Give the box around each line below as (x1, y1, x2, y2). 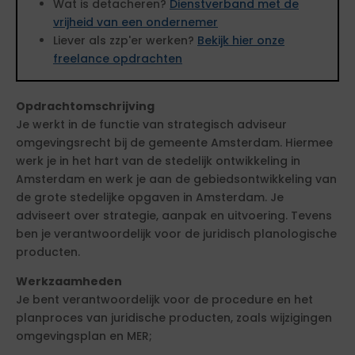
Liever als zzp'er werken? (53, 32, 197, 48)
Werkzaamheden (16, 273, 122, 289)
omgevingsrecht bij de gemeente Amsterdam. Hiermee (16, 135, 333, 151)
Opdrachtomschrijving (16, 98, 155, 114)
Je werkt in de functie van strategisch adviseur (16, 116, 287, 132)
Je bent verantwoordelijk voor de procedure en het (16, 292, 313, 307)
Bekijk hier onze (197, 32, 284, 48)
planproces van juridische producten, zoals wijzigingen (16, 310, 332, 326)
